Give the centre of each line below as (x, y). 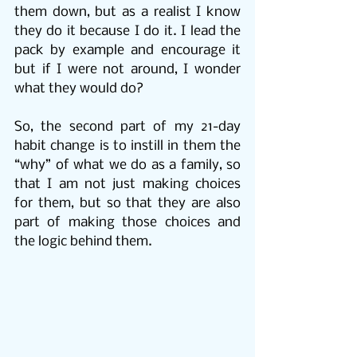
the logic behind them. (83, 241)
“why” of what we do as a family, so (127, 165)
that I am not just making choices (127, 184)
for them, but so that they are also (127, 203)
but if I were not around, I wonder (127, 69)
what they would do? (79, 88)
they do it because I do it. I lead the (127, 31)
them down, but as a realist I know (127, 12)
